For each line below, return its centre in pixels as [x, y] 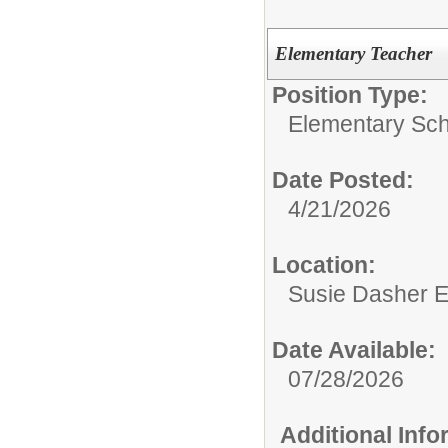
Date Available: [354, 349]
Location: [324, 264]
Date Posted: [343, 179]
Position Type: [350, 94]
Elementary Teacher [353, 53]
